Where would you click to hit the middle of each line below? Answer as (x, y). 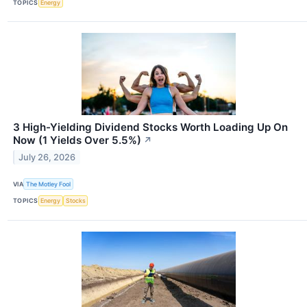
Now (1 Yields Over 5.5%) (77, 140)
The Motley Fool (49, 184)
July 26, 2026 (47, 158)
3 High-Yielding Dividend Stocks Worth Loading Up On (150, 127)
